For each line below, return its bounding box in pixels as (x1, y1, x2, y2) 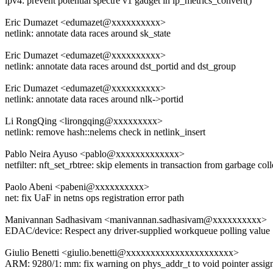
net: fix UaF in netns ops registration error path (5, 193, 184, 204)
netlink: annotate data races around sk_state (5, 28, 171, 39)
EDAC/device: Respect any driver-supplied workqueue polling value (5, 225, 270, 236)
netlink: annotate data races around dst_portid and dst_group (5, 61, 236, 72)
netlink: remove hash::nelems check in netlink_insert (5, 127, 205, 138)
